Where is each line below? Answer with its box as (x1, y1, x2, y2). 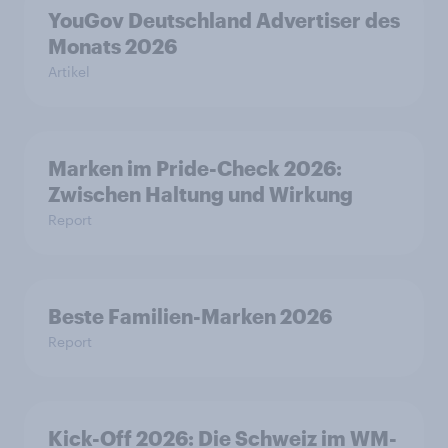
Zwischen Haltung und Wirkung (48, 182, 353, 206)
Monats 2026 (48, 34, 177, 58)
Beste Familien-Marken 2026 (48, 304, 332, 328)
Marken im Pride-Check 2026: (48, 156, 342, 180)
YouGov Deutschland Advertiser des (48, 8, 400, 32)
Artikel (48, 63, 90, 80)
